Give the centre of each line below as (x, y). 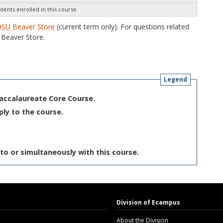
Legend (176, 80)
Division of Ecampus (148, 202)
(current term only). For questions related (122, 27)
